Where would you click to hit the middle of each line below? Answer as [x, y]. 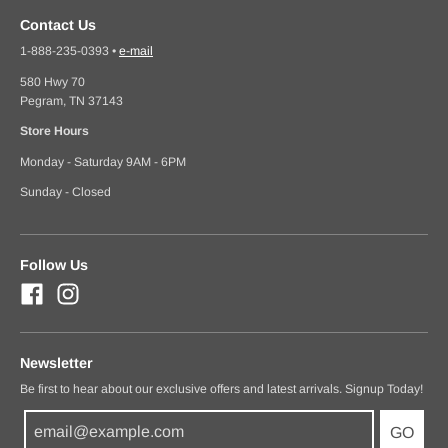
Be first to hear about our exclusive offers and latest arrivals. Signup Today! [221, 388]
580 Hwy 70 [52, 81]
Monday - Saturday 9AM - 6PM [103, 161]
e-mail [136, 51]
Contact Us [58, 24]
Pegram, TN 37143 [71, 100]
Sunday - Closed [65, 192]
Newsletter [56, 362]
